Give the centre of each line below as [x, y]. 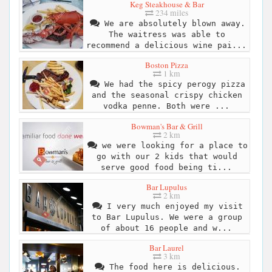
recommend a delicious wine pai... [166, 46]
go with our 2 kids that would [167, 156]
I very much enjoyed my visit [172, 206]
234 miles [171, 13]
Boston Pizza [167, 65]
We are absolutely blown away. [172, 24]
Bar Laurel [167, 248]
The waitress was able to [167, 35]
